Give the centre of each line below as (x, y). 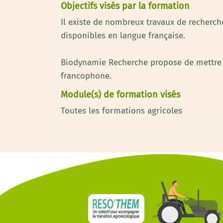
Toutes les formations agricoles (121, 111)
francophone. (86, 76)
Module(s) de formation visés (120, 95)
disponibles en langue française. (123, 36)
